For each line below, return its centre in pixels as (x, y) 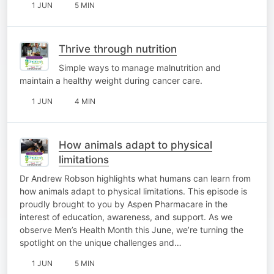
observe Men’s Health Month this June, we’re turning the (131, 229)
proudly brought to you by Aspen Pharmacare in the (124, 204)
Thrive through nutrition (118, 49)
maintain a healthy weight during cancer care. (111, 80)
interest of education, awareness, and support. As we (126, 217)
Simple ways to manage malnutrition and (140, 67)
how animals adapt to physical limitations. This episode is (133, 191)
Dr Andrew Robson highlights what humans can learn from (135, 178)
